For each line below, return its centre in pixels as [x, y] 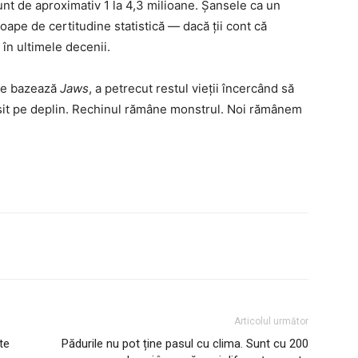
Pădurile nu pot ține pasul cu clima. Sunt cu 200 [185, 344]
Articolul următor [271, 321]
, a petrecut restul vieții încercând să [191, 88]
